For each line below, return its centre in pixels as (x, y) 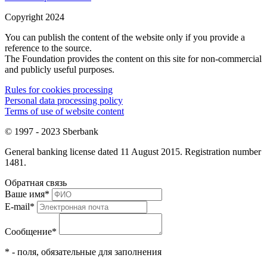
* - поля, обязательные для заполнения (83, 252)
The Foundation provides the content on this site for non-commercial (133, 59)
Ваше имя (25, 194)
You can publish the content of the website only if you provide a (125, 38)
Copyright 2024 (35, 17)
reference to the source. (48, 48)
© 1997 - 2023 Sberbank (52, 132)
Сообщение (28, 232)
